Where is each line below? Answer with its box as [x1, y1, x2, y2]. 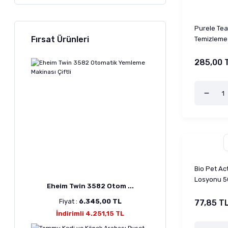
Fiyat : [59, 197, 79, 205]
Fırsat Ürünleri [31, 35, 89, 44]
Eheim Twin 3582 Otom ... [46, 182, 134, 190]
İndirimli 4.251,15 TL [56, 210, 124, 217]
